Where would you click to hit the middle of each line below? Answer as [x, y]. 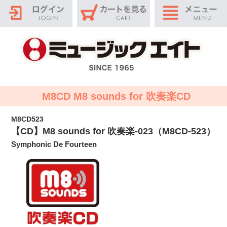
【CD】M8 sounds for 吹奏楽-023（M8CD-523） [113, 131]
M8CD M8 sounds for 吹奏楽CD [116, 97]
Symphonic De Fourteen [54, 144]
